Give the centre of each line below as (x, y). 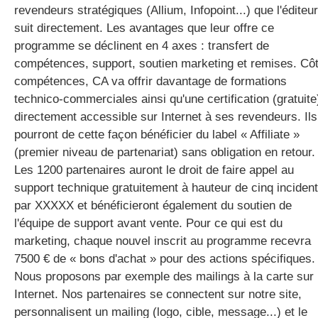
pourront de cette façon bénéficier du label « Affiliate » (157, 135)
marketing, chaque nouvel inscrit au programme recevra (163, 241)
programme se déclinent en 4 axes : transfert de (142, 46)
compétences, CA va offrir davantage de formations (150, 81)
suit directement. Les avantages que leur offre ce (144, 28)
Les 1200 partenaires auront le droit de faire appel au (154, 170)
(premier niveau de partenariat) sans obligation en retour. (165, 152)
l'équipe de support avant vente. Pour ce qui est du (148, 223)
